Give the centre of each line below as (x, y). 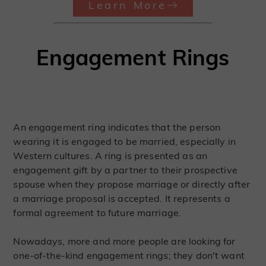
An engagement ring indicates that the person (117, 127)
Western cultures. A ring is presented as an (110, 156)
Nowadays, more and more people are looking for (124, 241)
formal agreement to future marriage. (97, 213)
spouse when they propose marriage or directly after (132, 184)
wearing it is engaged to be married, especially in (124, 142)
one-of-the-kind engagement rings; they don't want (129, 256)
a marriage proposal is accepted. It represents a (122, 199)
